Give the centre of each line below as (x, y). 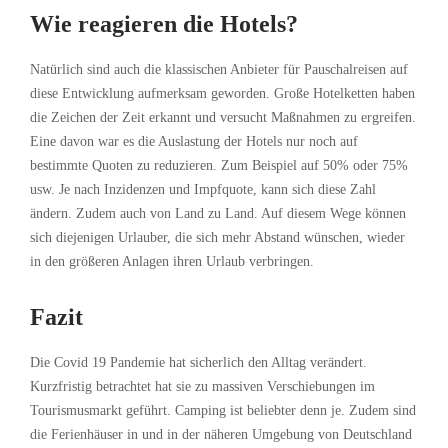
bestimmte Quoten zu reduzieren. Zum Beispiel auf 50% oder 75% (219, 166)
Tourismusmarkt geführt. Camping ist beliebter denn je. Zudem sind (223, 411)
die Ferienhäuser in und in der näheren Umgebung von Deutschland (221, 435)
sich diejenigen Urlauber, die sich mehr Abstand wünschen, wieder (217, 238)
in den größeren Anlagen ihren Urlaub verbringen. (172, 262)
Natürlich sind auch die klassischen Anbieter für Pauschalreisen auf (219, 70)
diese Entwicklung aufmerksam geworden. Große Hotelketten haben (222, 94)
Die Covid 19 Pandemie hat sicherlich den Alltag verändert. (198, 363)
